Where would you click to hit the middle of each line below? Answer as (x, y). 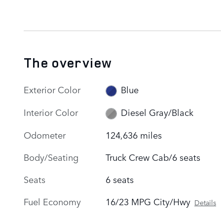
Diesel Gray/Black (157, 112)
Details (205, 202)
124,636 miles (134, 134)
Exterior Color (52, 89)
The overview (68, 62)
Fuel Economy (52, 201)
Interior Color (51, 112)
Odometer (45, 134)
